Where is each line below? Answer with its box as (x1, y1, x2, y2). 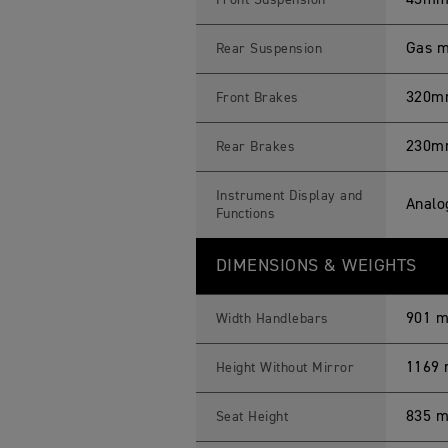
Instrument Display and (215, 189, 363, 203)
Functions (215, 207, 276, 221)
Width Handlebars (215, 312, 329, 326)
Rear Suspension (215, 42, 323, 56)
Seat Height (215, 410, 289, 424)
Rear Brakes (215, 140, 296, 154)
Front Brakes (215, 91, 299, 105)
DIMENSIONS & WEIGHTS (215, 257, 417, 275)
